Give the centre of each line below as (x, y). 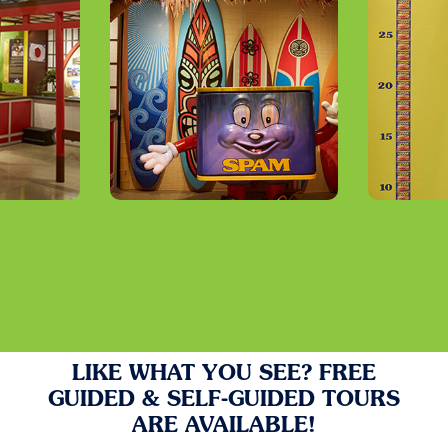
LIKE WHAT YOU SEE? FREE (223, 375)
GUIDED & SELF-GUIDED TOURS (223, 401)
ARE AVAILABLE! (223, 427)
